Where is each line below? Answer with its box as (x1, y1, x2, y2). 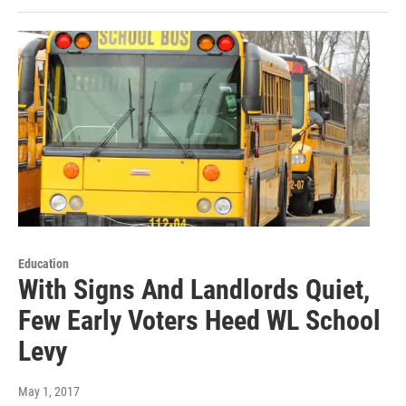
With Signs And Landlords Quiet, (18, 274, 370, 306)
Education (18, 256, 69, 272)
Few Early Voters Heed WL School (18, 304, 381, 337)
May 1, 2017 (18, 384, 80, 400)
